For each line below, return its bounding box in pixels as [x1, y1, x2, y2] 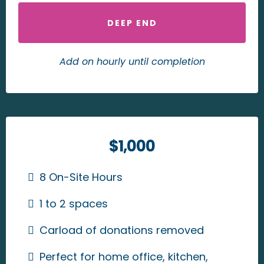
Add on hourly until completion [59, 55, 205, 69]
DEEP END [107, 17, 157, 29]
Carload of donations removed [39, 223, 204, 238]
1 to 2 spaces [39, 196, 108, 212]
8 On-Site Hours [39, 170, 123, 185]
